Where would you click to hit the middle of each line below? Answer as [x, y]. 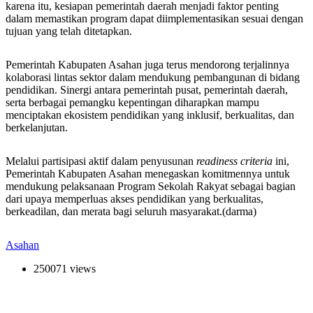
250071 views [65, 268]
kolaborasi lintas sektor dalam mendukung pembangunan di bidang [153, 77]
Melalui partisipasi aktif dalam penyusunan [101, 161]
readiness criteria [234, 161]
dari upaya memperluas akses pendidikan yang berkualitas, [134, 198]
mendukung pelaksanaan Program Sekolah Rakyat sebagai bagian [151, 186]
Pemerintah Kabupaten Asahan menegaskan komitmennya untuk [148, 173]
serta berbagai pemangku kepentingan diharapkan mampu [132, 102]
